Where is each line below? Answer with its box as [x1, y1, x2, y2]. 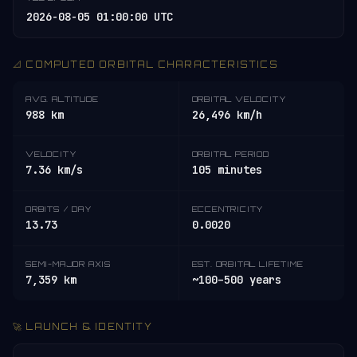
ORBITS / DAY [25, 204, 92, 214]
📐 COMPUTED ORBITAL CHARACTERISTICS [13, 59, 278, 70]
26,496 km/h [191, 108, 262, 122]
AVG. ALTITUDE [25, 94, 99, 104]
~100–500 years [191, 273, 281, 287]
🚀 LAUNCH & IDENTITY [13, 321, 152, 332]
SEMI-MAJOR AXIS [25, 259, 111, 269]
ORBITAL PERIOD [191, 149, 269, 159]
